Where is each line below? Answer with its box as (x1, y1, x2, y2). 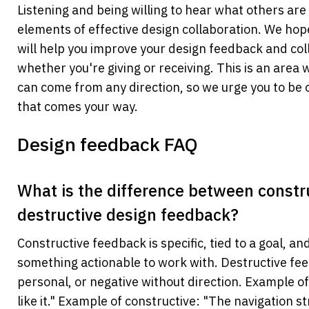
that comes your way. (17, 99, 138, 115)
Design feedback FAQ (17, 132, 198, 157)
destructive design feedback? (17, 204, 243, 226)
